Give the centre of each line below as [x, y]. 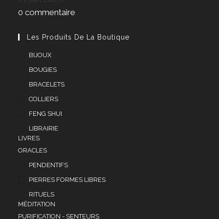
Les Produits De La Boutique [78, 37]
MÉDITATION [37, 204]
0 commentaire [47, 12]
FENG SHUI [46, 114]
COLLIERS [44, 99]
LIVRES [29, 138]
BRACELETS [47, 85]
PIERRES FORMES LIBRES [67, 180]
